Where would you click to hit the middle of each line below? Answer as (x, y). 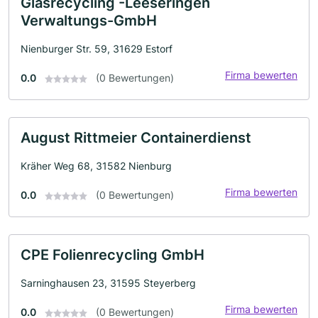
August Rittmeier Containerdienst (136, 137)
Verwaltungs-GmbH (89, 20)
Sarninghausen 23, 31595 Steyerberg (108, 283)
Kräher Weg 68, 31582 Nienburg (96, 165)
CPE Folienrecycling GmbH (113, 254)
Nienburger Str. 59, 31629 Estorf (97, 48)
